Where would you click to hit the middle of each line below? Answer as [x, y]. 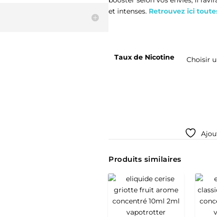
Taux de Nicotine [144, 57]
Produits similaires [145, 159]
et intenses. [129, 11]
